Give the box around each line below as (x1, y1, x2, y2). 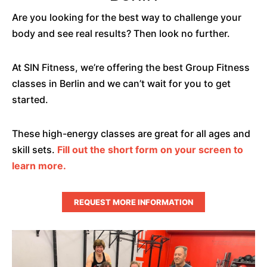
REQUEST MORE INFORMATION (74, 197, 193, 207)
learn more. (12, 160, 66, 172)
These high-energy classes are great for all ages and (12, 128, 250, 139)
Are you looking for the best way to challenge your (12, 11, 241, 23)
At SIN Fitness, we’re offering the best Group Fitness (12, 61, 250, 73)
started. (12, 94, 48, 105)
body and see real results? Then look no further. (12, 27, 230, 39)
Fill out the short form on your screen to (57, 144, 243, 156)
